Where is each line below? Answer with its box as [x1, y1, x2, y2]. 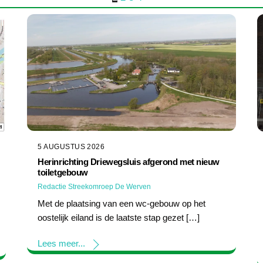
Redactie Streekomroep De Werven [38, 183, 151, 191]
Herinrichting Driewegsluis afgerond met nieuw [38, 157, 220, 167]
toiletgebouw [38, 167, 88, 178]
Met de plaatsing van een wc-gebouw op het [38, 198, 206, 209]
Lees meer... [38, 238, 86, 248]
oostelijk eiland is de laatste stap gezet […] [38, 213, 200, 223]
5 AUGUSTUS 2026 [38, 143, 105, 151]
